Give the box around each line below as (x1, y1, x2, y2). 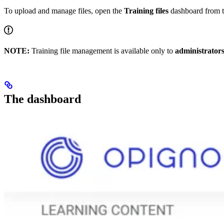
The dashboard (4, 92, 81, 106)
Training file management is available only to (29, 46, 175, 55)
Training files (124, 6, 168, 15)
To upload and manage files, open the (4, 6, 124, 15)
